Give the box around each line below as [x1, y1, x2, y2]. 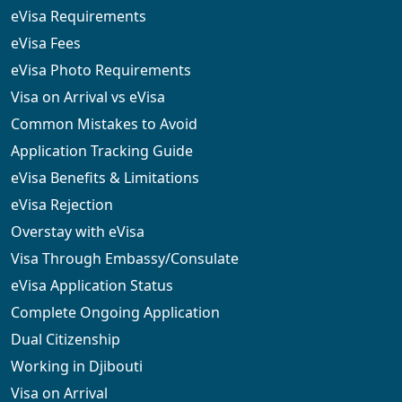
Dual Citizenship [11, 329, 120, 350]
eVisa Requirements [11, 6, 146, 27]
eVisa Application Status [11, 275, 173, 296]
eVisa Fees [11, 33, 81, 54]
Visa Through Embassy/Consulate [11, 249, 239, 269]
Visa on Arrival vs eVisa [11, 87, 165, 108]
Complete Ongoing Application [11, 302, 220, 323]
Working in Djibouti [11, 356, 143, 377]
